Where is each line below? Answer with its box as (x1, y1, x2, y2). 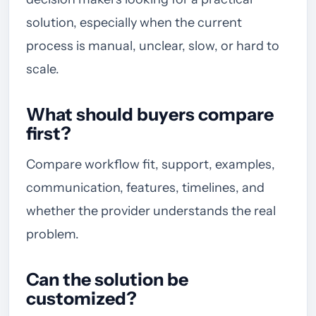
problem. (26, 226, 79, 243)
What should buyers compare (26, 104, 274, 126)
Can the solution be (26, 269, 188, 291)
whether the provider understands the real (26, 203, 276, 219)
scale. (26, 61, 59, 78)
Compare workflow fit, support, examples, (26, 157, 275, 173)
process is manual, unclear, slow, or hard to (26, 38, 279, 54)
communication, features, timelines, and (26, 180, 265, 196)
